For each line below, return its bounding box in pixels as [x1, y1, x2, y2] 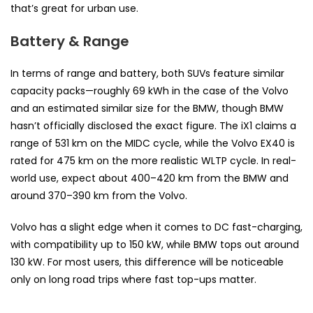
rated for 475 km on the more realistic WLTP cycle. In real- [10, 154, 296, 168]
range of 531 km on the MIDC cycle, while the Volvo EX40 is [10, 136, 295, 151]
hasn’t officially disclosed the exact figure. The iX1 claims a [10, 119, 296, 133]
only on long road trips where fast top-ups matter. [10, 272, 256, 287]
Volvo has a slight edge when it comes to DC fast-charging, [10, 220, 303, 235]
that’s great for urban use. [10, 1, 138, 16]
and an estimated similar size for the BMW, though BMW [10, 101, 284, 116]
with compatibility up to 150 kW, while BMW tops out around [10, 238, 299, 252]
